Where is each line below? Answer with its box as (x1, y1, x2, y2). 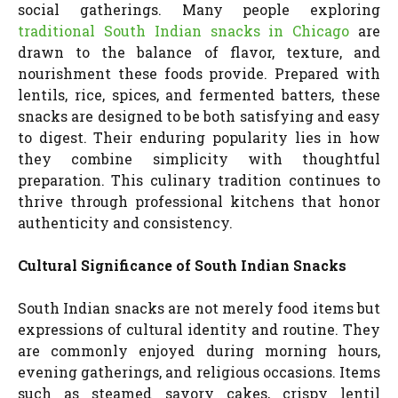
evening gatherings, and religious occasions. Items (18, 362, 380, 381)
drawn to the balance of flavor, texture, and (18, 42, 380, 61)
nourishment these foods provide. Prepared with (18, 63, 380, 83)
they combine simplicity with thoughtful (18, 148, 380, 168)
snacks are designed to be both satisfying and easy (18, 106, 380, 125)
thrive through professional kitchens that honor (18, 191, 380, 211)
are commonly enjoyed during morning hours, (18, 340, 380, 360)
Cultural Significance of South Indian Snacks (18, 255, 346, 275)
